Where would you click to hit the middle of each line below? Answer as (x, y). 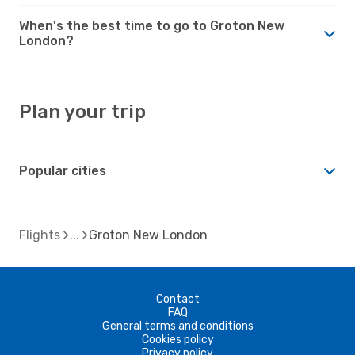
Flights (40, 235)
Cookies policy (177, 339)
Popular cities (63, 170)
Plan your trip (82, 111)
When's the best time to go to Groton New (152, 25)
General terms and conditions (177, 326)
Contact (177, 299)
